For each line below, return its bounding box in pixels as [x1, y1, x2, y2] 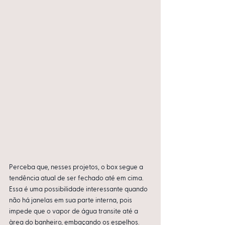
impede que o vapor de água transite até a [9, 208, 140, 215]
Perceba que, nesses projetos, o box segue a [9, 164, 145, 171]
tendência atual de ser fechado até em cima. [9, 175, 145, 182]
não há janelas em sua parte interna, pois [9, 197, 134, 204]
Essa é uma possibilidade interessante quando [9, 186, 149, 193]
